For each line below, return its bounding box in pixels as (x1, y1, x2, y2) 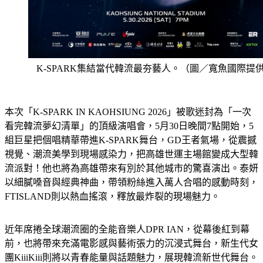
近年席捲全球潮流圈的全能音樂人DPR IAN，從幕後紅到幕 (5, 224, 249, 235)
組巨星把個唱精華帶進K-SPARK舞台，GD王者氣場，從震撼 (5, 135, 257, 146)
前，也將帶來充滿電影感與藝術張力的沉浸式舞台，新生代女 (5, 238, 258, 249)
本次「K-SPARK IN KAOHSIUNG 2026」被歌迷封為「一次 (5, 107, 251, 117)
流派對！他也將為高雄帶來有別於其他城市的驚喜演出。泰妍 (5, 163, 258, 174)
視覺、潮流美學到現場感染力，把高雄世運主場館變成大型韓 (5, 149, 258, 160)
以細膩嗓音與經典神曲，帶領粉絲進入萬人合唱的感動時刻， (5, 177, 258, 188)
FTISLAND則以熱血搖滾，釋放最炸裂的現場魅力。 (5, 191, 220, 202)
